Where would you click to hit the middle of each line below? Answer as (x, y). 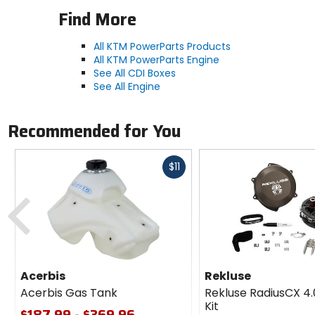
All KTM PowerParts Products (162, 47)
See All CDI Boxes (134, 73)
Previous (52, 193)
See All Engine (127, 87)
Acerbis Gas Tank (69, 292)
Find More (97, 20)
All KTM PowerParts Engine (156, 60)
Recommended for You (94, 131)
